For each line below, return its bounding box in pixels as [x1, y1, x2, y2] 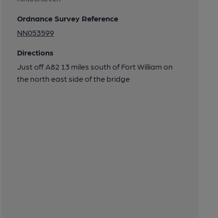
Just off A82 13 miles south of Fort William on [17, 62, 173, 71]
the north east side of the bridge [17, 74, 130, 83]
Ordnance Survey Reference [17, 14, 118, 23]
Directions [17, 48, 54, 57]
